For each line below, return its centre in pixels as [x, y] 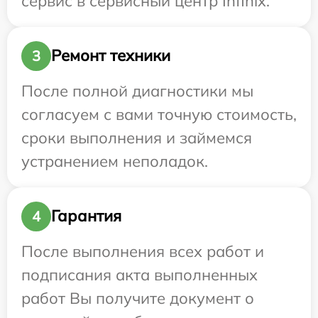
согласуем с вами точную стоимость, [159, 114]
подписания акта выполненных [139, 274]
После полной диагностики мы [137, 91]
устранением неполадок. [115, 161]
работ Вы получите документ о [138, 298]
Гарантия [86, 216]
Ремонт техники [111, 56]
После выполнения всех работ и [143, 251]
